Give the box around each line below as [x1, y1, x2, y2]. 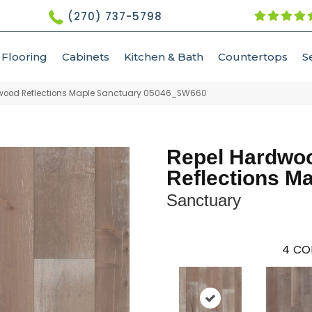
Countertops [218, 50, 288, 63]
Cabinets [62, 50, 109, 63]
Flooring [1, 50, 47, 63]
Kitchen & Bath [124, 50, 203, 63]
